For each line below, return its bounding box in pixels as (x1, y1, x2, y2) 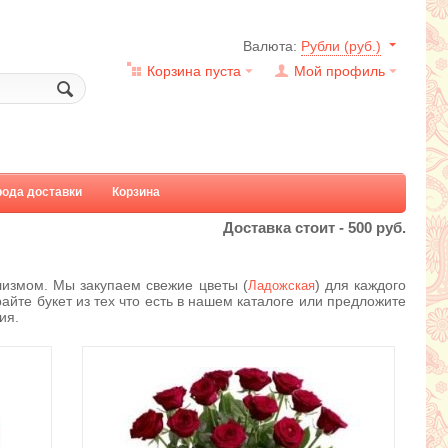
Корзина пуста (147, 63, 241, 79)
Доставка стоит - (223, 219, 348, 236)
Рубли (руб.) (301, 38, 381, 54)
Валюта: (243, 38, 301, 54)
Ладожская (247, 278, 315, 293)
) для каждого (314, 277, 406, 293)
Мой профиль (294, 63, 385, 79)
